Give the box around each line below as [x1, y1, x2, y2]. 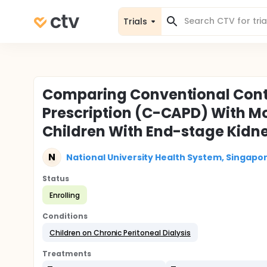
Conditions [42, 211, 88, 221]
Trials [123, 15, 147, 27]
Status [42, 173, 69, 184]
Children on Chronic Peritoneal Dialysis [49, 227, 191, 238]
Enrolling [49, 190, 80, 200]
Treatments [42, 249, 91, 259]
